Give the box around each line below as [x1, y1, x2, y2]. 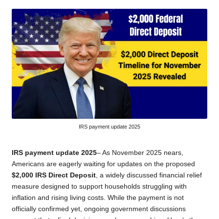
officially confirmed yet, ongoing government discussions [12, 205, 186, 213]
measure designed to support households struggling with [12, 182, 187, 190]
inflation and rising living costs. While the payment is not [12, 194, 184, 201]
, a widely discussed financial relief [96, 171, 202, 179]
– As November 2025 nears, [97, 149, 183, 156]
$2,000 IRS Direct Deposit [12, 171, 96, 179]
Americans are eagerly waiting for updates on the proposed [12, 160, 195, 168]
